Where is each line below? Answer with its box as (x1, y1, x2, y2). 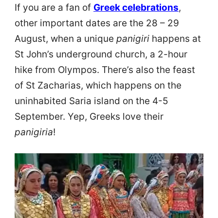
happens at (149, 33, 201, 45)
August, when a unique (15, 33, 116, 45)
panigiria (15, 127, 53, 138)
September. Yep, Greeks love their (15, 111, 163, 123)
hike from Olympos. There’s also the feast (15, 64, 195, 76)
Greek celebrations (93, 2, 179, 14)
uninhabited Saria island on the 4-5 (15, 95, 168, 107)
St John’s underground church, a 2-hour (15, 49, 187, 60)
